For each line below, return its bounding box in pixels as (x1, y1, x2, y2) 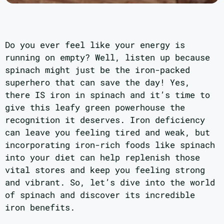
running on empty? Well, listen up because (5, 51, 210, 63)
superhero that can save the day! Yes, (5, 76, 190, 88)
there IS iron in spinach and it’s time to (5, 88, 210, 100)
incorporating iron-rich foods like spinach (5, 138, 215, 150)
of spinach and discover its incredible (5, 188, 195, 200)
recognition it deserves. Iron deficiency (5, 113, 205, 125)
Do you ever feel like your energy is (5, 38, 185, 50)
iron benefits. (5, 201, 75, 213)
